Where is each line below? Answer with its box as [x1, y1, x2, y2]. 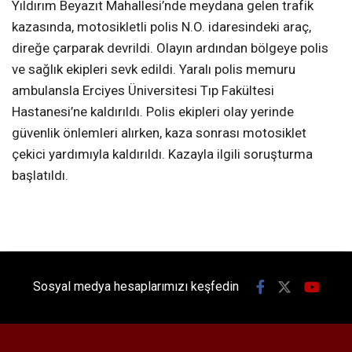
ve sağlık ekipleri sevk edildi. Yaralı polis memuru [12, 60, 295, 77]
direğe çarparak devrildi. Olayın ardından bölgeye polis [12, 39, 328, 56]
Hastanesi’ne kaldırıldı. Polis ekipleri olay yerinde [12, 103, 294, 119]
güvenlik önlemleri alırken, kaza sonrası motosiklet [12, 124, 306, 141]
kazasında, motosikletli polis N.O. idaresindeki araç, [12, 18, 311, 35]
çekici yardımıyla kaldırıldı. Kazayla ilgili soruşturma [12, 145, 313, 162]
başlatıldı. [12, 167, 68, 183]
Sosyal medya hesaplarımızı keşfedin [32, 278, 242, 294]
